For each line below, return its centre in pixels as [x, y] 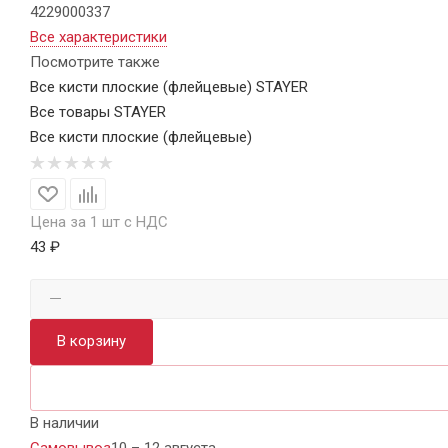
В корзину [91, 340]
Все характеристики [98, 36]
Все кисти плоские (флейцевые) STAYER [169, 86]
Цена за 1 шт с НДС [99, 221]
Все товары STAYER [98, 111]
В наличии [64, 422]
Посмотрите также [95, 61]
